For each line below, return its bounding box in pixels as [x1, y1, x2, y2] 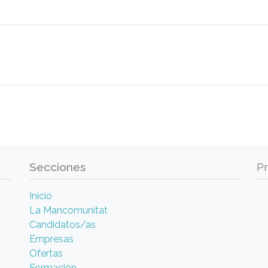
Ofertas [29, 247, 63, 259]
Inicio [29, 190, 52, 202]
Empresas [29, 233, 74, 245]
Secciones [29, 160, 86, 173]
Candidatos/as [29, 218, 96, 230]
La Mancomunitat [29, 204, 108, 216]
